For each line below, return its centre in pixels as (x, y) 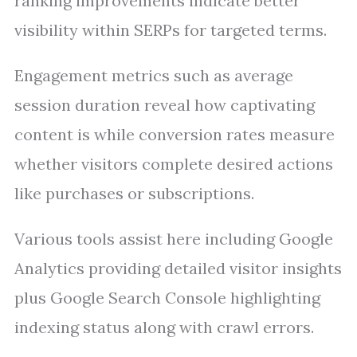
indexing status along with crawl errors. (164, 327)
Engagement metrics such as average (154, 75)
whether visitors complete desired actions (174, 164)
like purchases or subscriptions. (134, 193)
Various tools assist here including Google (174, 239)
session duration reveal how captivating (165, 105)
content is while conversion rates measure (175, 134)
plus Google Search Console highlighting (167, 298)
